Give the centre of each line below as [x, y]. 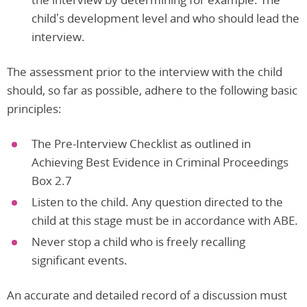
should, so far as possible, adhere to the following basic [152, 90]
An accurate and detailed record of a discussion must [147, 295]
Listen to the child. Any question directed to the [157, 202]
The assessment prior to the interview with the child [145, 72]
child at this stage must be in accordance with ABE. [165, 221]
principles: [34, 109]
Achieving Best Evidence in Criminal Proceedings [160, 162]
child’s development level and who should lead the [165, 19]
